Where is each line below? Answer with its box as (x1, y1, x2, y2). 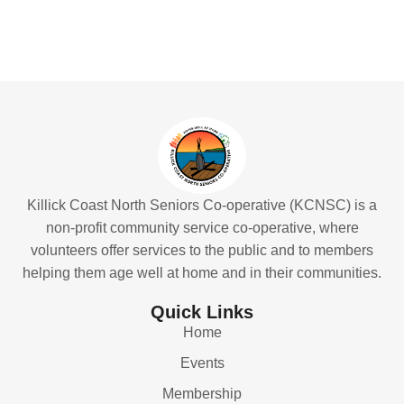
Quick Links (151, 301, 253, 322)
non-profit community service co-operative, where (45, 220, 359, 236)
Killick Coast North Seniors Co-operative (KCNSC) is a (27, 197, 377, 214)
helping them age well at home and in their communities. (23, 265, 381, 281)
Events (179, 354, 225, 371)
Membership (162, 385, 242, 401)
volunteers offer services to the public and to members (31, 243, 373, 259)
